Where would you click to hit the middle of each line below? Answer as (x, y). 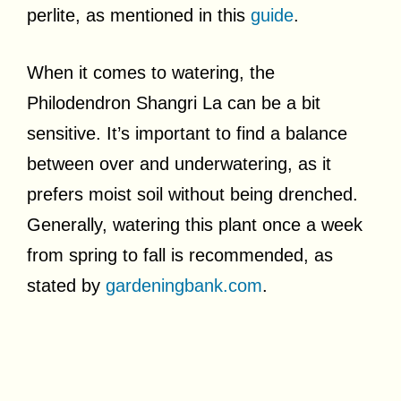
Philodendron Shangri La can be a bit (174, 102)
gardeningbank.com (184, 285)
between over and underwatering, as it (179, 163)
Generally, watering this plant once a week (195, 224)
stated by (66, 285)
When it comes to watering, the (151, 72)
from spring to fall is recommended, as (180, 255)
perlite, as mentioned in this (139, 15)
